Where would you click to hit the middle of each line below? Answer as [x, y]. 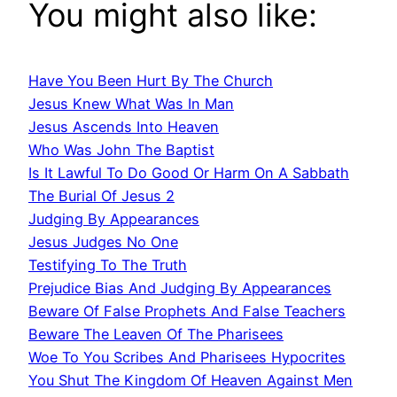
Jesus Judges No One [103, 242]
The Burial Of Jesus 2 [101, 196]
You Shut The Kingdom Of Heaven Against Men [191, 381]
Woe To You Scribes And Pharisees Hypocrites [187, 358]
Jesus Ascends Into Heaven [124, 127]
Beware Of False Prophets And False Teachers [187, 311]
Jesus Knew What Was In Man [131, 104]
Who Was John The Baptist [121, 150]
